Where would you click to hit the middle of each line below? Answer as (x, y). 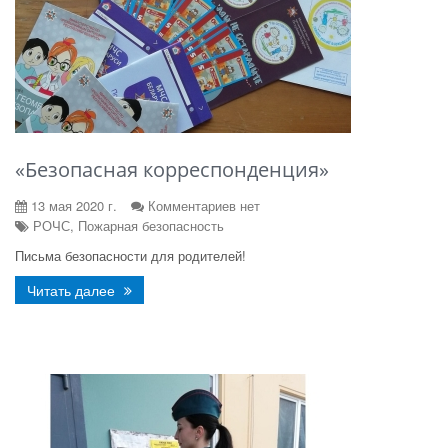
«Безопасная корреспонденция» (172, 169)
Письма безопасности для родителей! (130, 255)
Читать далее (73, 290)
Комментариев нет (204, 205)
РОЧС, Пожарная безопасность (126, 225)
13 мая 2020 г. (72, 205)
